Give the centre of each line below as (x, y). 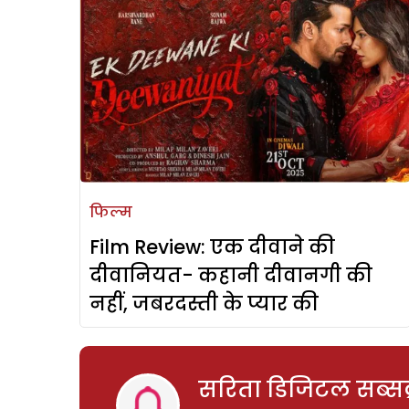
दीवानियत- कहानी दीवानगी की (231, 276)
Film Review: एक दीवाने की (212, 247)
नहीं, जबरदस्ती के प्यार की (204, 304)
